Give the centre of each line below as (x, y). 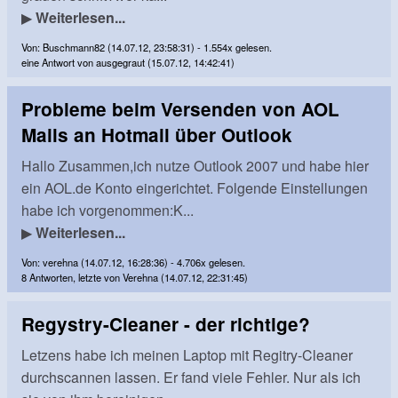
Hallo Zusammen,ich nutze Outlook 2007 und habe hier (195, 166)
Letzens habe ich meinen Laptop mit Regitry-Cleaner (187, 355)
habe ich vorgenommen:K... (107, 211)
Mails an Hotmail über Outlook (157, 135)
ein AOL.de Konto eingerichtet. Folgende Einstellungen (195, 188)
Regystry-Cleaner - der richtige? (166, 324)
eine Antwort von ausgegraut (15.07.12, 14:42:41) (128, 62)
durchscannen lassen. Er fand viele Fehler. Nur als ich (191, 378)
